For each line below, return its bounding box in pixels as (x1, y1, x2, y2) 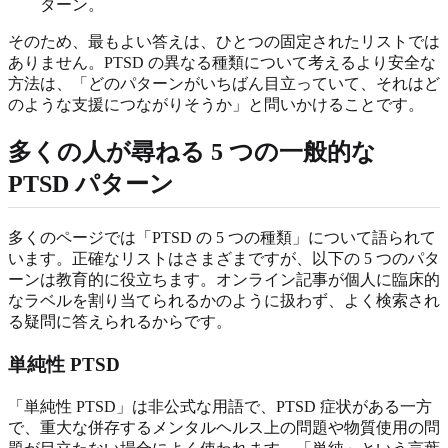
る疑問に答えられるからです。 (8, 313, 232, 331)
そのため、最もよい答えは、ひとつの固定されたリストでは (8, 33, 440, 51)
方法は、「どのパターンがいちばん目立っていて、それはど (8, 75, 440, 93)
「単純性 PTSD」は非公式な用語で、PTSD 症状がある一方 (8, 397, 432, 415)
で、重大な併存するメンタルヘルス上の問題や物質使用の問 (8, 418, 440, 436)
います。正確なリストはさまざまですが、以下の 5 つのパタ (8, 250, 440, 268)
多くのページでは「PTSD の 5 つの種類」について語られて (8, 229, 436, 247)
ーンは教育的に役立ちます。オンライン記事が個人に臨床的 (8, 271, 440, 289)
